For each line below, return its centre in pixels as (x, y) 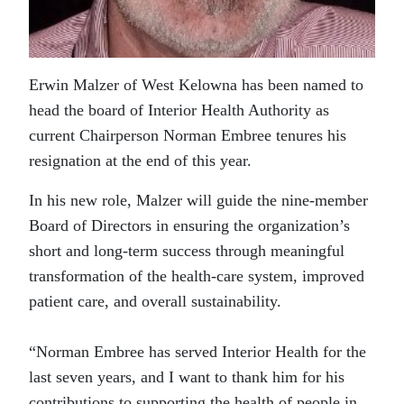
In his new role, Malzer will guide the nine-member (198, 200)
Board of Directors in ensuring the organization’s (189, 225)
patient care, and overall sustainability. (155, 301)
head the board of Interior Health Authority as (179, 110)
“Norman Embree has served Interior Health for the (197, 352)
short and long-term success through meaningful (187, 251)
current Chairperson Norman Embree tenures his (188, 135)
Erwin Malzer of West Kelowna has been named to (196, 85)
